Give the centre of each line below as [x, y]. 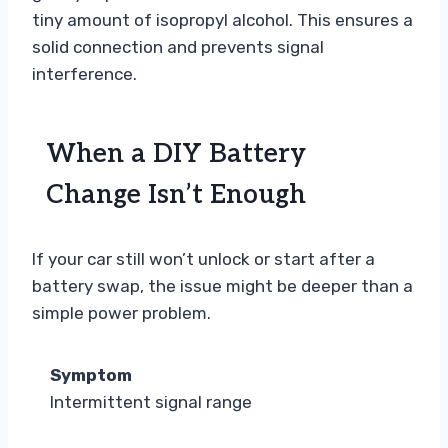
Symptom [91, 375]
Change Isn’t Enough [176, 195]
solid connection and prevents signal [178, 47]
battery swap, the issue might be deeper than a [222, 286]
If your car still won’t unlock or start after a [203, 259]
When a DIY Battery [176, 154]
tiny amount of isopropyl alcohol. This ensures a [222, 20]
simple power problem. [121, 313]
